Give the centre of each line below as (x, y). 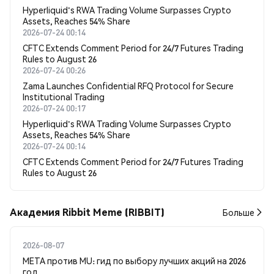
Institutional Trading (64, 97)
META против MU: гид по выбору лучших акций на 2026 (134, 261)
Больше (239, 213)
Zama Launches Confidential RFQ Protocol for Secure (128, 86)
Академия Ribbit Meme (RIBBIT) (87, 212)
